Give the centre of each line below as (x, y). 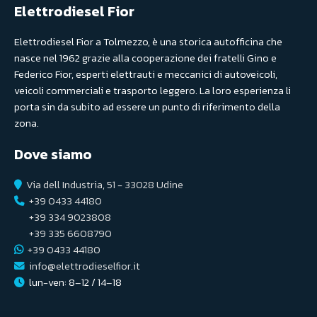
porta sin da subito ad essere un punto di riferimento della (147, 107)
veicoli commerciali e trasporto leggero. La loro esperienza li (152, 91)
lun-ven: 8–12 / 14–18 (75, 282)
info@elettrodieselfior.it (85, 266)
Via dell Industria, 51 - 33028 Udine (105, 185)
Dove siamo (53, 154)
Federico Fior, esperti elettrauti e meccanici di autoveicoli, (146, 74)
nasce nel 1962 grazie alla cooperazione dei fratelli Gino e (145, 58)
